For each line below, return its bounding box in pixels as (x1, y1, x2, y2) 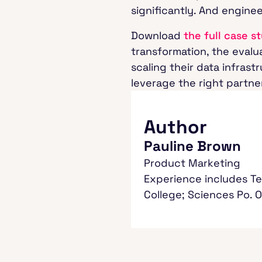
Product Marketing (144, 156, 240, 170)
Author (144, 115, 207, 139)
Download (131, 29, 184, 43)
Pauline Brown (144, 137, 241, 156)
